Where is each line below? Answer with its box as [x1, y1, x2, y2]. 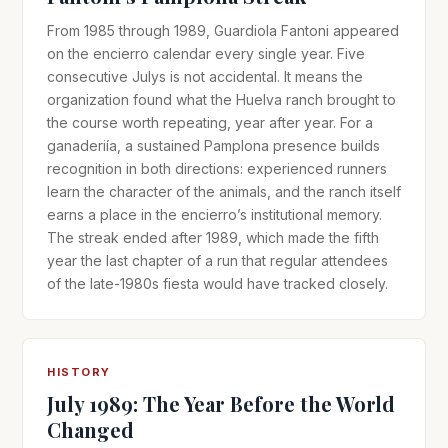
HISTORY [47, 364, 111, 379]
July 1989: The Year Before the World [47, 389, 395, 417]
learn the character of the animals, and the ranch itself [47, 182, 401, 200]
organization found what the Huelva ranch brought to [47, 90, 396, 108]
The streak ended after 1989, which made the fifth [47, 228, 379, 246]
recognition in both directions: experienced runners [47, 159, 387, 177]
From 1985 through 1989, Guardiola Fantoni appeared [47, 21, 399, 39]
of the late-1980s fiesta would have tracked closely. [47, 274, 388, 292]
